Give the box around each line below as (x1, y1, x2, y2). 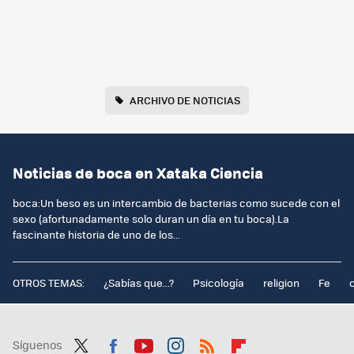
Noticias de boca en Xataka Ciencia (13, 162, 263, 184)
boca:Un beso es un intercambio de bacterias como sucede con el (13, 195, 340, 211)
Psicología (193, 275, 244, 291)
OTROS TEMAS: (13, 275, 85, 291)
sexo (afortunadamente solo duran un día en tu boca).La (13, 211, 289, 227)
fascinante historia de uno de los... (13, 227, 180, 243)
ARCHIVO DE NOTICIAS (129, 92, 240, 108)
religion (263, 275, 299, 291)
